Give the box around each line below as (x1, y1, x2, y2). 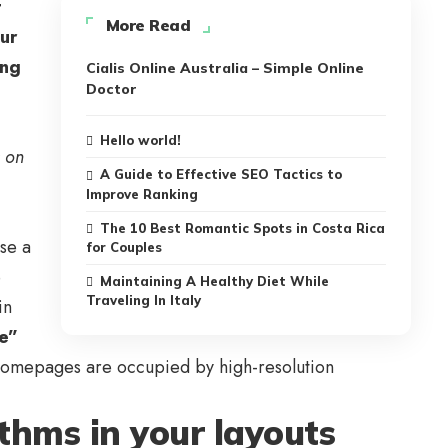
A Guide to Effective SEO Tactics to (100, 166, 343, 183)
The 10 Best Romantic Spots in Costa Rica (100, 219, 386, 236)
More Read (105, 15, 191, 36)
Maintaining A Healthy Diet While (100, 272, 330, 289)
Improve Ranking (85, 185, 198, 202)
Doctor (85, 80, 137, 99)
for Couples (85, 238, 162, 255)
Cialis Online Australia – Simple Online (85, 59, 364, 78)
